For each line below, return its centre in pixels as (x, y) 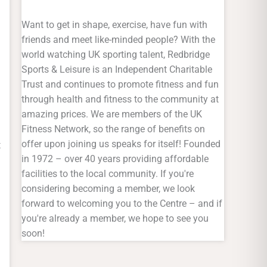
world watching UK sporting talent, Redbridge (116, 54)
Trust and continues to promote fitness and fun (120, 84)
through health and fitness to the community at (120, 99)
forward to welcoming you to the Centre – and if (122, 203)
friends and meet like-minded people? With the (118, 39)
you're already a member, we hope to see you (115, 218)
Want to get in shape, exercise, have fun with (114, 24)
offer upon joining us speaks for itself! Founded (121, 144)
